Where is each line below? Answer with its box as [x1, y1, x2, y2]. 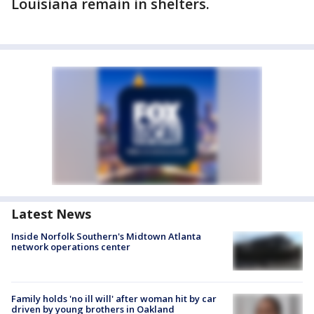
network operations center [11, 240, 130, 253]
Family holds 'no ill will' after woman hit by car [11, 292, 217, 306]
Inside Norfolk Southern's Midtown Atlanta [11, 230, 201, 243]
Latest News [11, 205, 91, 222]
